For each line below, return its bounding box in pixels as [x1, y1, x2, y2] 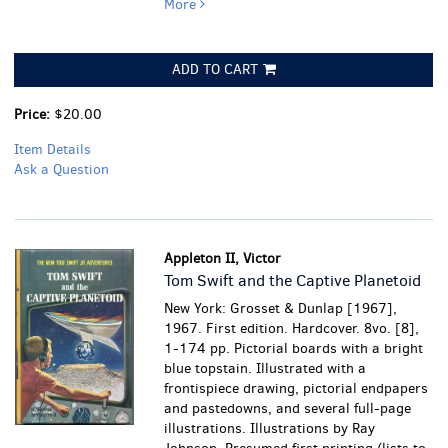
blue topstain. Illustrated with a [164, 359, 367, 378]
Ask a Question [14, 160, 109, 179]
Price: [14, 105, 54, 124]
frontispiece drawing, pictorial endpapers [164, 379, 429, 398]
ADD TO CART [171, 60, 258, 79]
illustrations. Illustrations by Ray [164, 419, 376, 438]
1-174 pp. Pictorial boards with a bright [164, 339, 424, 358]
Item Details [14, 140, 91, 159]
